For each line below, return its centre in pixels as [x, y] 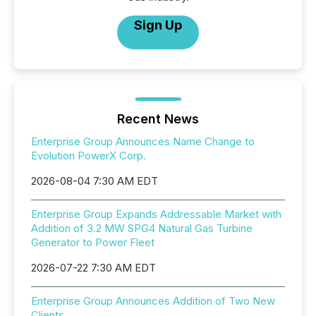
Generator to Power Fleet [93, 242]
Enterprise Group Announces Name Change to [143, 141]
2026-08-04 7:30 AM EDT [95, 181]
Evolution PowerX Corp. [89, 156]
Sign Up [158, 25]
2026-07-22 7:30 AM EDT [93, 268]
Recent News [158, 119]
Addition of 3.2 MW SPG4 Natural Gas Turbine [142, 228]
